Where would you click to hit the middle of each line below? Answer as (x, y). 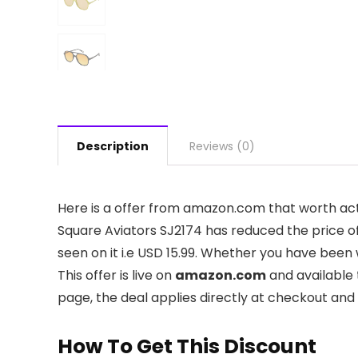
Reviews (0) (222, 146)
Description (113, 146)
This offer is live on (116, 275)
